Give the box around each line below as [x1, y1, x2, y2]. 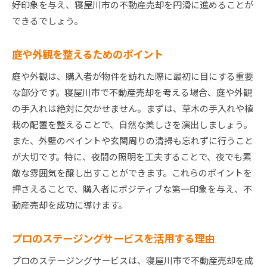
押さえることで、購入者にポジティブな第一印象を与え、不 [12, 182, 252, 195]
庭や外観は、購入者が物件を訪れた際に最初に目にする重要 [12, 70, 253, 83]
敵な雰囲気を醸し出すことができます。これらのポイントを [12, 166, 252, 179]
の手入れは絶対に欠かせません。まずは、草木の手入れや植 [12, 102, 253, 115]
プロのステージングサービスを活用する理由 [12, 231, 215, 246]
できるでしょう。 [12, 14, 83, 27]
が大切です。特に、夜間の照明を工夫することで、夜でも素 [12, 150, 252, 163]
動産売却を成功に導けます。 [12, 198, 127, 212]
